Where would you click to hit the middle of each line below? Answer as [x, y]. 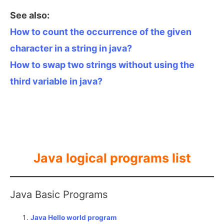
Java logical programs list [112, 158]
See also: [30, 15]
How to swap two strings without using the [102, 65]
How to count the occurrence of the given [101, 32]
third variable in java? [56, 81]
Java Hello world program [74, 218]
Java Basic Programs [59, 195]
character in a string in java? [71, 48]
